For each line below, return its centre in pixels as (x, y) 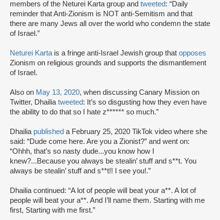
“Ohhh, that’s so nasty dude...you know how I (82, 151)
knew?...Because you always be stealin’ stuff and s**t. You (103, 161)
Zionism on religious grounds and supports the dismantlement (108, 63)
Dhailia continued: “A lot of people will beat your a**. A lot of (103, 191)
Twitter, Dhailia (34, 102)
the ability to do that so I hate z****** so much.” (84, 112)
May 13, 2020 (58, 93)
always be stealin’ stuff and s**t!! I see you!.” (80, 171)
